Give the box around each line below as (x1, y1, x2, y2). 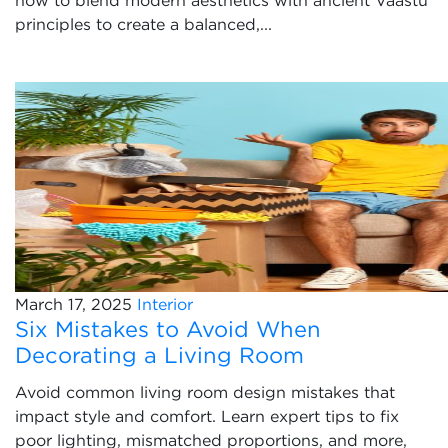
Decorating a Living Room (15, 343, 304, 367)
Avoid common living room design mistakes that (15, 383, 395, 401)
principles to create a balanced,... (15, 15, 272, 33)
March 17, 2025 (15, 295, 132, 313)
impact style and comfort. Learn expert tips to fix (15, 407, 399, 425)
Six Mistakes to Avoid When (15, 317, 321, 341)
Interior (137, 295, 193, 313)
